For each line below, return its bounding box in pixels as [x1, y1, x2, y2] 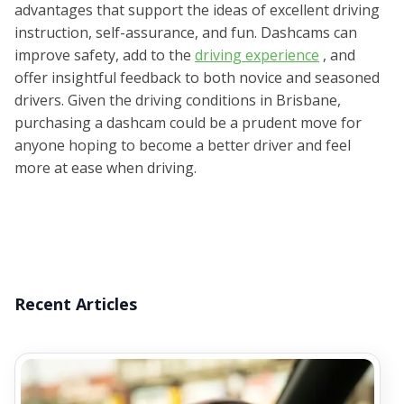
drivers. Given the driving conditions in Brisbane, [14, 90, 341, 111]
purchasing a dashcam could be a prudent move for [14, 113, 362, 133]
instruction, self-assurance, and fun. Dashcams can [14, 23, 357, 43]
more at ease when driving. [14, 158, 197, 179]
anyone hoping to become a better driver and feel [14, 135, 351, 156]
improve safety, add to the [14, 45, 195, 66]
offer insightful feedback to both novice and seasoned [14, 68, 380, 88]
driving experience [195, 45, 319, 66]
